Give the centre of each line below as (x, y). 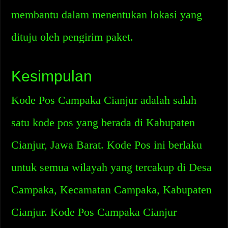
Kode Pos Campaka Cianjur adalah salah (104, 100)
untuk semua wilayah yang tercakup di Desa (112, 167)
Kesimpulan (52, 76)
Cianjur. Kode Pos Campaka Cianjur (94, 212)
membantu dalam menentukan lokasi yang (107, 15)
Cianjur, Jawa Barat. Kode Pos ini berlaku (107, 145)
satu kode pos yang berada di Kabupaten (103, 122)
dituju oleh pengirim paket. (73, 37)
